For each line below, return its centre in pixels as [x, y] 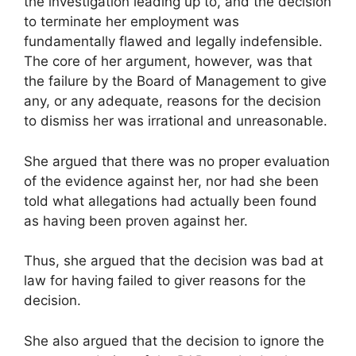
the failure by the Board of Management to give [175, 81]
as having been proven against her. [136, 221]
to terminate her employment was [132, 22]
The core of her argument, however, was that [168, 62]
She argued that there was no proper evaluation [177, 161]
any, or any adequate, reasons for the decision [172, 101]
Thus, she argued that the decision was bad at [174, 261]
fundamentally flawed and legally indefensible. [173, 42]
